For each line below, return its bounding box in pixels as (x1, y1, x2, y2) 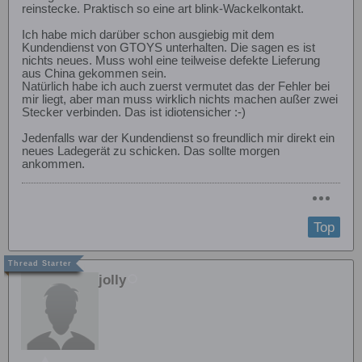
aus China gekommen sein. (22, 67, 166, 81)
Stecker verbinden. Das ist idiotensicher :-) (22, 106, 246, 120)
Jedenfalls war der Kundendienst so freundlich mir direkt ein (22, 132, 335, 145)
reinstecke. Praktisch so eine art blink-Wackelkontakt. (22, 2, 304, 16)
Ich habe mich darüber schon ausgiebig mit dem (22, 28, 275, 42)
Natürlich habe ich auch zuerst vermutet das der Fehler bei (22, 80, 330, 94)
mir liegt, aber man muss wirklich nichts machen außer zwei (22, 93, 338, 107)
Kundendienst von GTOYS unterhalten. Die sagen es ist (22, 41, 315, 55)
